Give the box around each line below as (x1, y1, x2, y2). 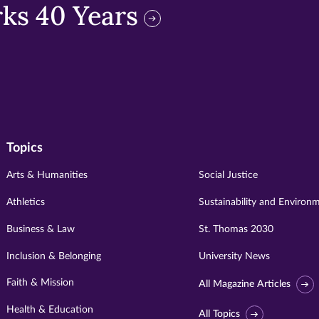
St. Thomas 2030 (198, 224, 273, 234)
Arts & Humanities (6, 170, 88, 181)
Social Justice (198, 170, 258, 181)
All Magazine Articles (198, 279, 291, 290)
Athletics (6, 197, 46, 207)
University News (198, 251, 270, 261)
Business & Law (6, 224, 75, 234)
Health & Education (6, 305, 94, 315)
